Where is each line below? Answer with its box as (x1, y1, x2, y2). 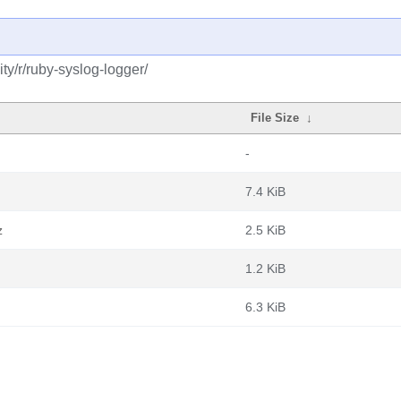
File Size (251, 111, 300, 124)
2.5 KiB (245, 223, 286, 237)
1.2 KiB (245, 261, 286, 276)
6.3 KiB (245, 300, 286, 314)
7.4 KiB (245, 184, 286, 199)
